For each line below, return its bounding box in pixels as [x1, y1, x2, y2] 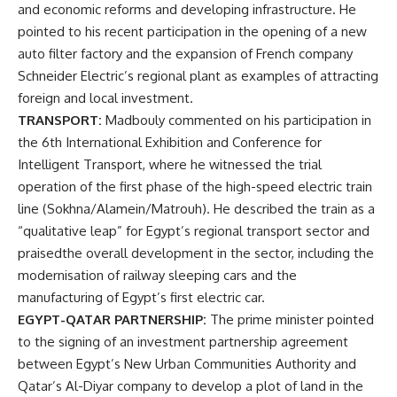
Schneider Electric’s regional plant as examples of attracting [18, 67, 378, 84]
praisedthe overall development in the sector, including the [18, 245, 374, 261]
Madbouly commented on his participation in [102, 112, 371, 128]
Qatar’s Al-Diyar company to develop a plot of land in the [18, 378, 363, 394]
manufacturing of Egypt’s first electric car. [18, 289, 265, 306]
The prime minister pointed [206, 311, 374, 328]
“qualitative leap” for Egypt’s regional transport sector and [18, 222, 370, 239]
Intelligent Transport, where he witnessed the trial [18, 156, 322, 173]
